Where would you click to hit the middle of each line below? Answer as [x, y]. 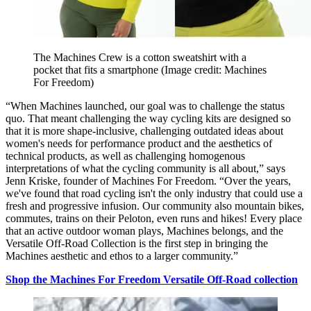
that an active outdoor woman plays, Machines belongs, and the [144, 231]
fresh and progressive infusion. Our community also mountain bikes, [155, 206]
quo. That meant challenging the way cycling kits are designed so [148, 119]
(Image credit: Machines [214, 70]
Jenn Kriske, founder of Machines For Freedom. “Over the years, [148, 181]
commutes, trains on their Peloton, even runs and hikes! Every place [154, 219]
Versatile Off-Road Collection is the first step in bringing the [137, 244]
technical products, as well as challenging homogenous [125, 156]
